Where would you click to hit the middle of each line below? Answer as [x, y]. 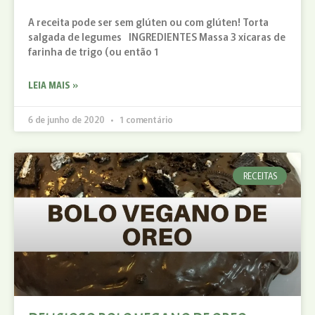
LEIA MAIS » [53, 84]
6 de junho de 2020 [67, 119]
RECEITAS [260, 175]
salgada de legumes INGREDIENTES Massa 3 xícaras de [157, 36]
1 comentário [145, 119]
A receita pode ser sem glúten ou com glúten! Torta [148, 21]
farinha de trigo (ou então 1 [94, 51]
